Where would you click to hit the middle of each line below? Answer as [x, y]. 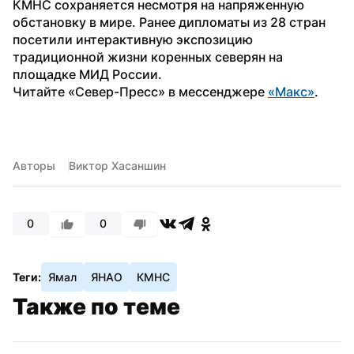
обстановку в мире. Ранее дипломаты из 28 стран [169, 22]
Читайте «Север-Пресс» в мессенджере [140, 91]
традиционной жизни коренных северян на [148, 56]
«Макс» [291, 91]
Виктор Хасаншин [117, 165]
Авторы [34, 165]
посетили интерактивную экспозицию [133, 39]
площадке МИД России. [87, 74]
